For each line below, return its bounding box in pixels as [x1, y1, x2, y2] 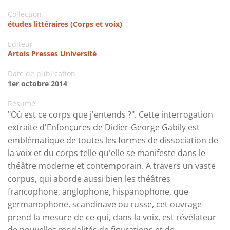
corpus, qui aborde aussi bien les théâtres [8, 173, 170, 185]
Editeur [8, 39, 33, 49]
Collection [8, 9, 42, 20]
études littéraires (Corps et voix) [8, 19, 122, 29]
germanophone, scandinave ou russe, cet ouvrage [8, 199, 202, 210]
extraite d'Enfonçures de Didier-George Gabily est [8, 122, 200, 133]
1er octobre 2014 [8, 79, 67, 89]
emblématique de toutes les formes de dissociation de [8, 135, 218, 146]
